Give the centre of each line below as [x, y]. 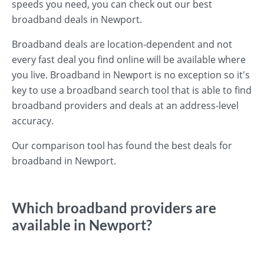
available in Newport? [82, 225]
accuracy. [33, 121]
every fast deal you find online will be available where [129, 60]
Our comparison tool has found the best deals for [122, 146]
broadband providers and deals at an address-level [125, 105]
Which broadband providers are [114, 208]
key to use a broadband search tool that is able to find [132, 90]
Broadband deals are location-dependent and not [122, 44]
